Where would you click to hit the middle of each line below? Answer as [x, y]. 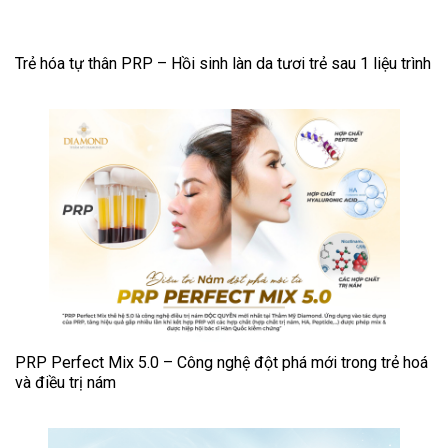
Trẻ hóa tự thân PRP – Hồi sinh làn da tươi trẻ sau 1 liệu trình [223, 64]
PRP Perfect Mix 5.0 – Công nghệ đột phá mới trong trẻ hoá [221, 363]
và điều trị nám [65, 383]
